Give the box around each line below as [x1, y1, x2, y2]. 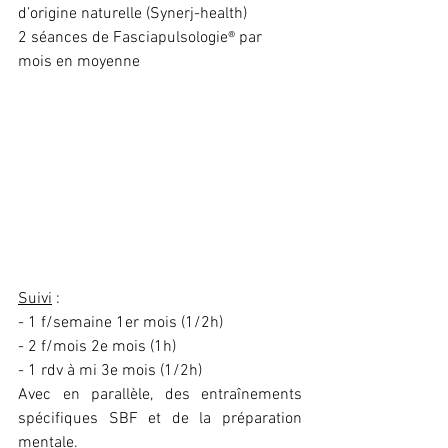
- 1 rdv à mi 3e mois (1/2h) [18, 361, 202, 381]
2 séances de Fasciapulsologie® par [18, 28, 266, 48]
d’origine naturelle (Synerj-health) [18, 4, 247, 24]
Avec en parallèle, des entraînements [18, 385, 302, 405]
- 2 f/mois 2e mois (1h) [18, 337, 176, 357]
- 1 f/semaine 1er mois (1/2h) [18, 313, 223, 333]
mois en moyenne [18, 52, 140, 72]
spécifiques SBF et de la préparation [18, 409, 302, 429]
